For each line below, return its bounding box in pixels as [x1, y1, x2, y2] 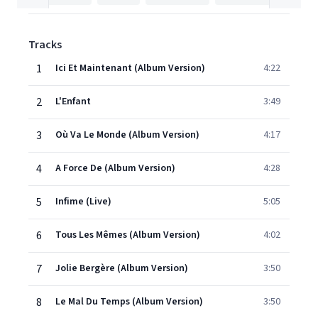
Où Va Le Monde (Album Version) [55, 128, 199, 142]
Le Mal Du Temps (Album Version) [55, 295, 203, 309]
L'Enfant [55, 94, 91, 109]
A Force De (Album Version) [55, 161, 175, 175]
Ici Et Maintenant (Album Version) [55, 61, 205, 75]
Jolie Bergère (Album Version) [55, 261, 188, 275]
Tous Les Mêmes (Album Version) [55, 228, 200, 242]
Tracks [28, 37, 62, 53]
